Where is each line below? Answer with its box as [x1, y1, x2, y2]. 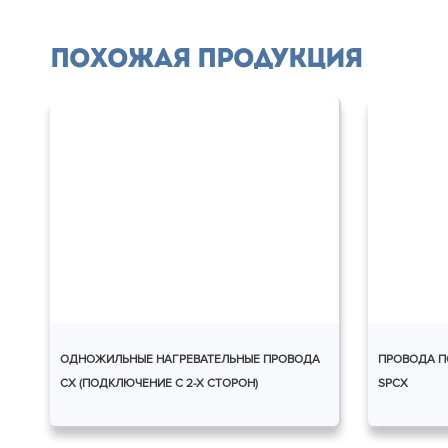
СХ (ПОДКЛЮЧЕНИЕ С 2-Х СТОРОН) [60, 376, 258, 392]
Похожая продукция [50, 47, 363, 75]
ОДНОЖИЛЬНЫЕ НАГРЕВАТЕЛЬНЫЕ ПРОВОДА [60, 352, 320, 368]
